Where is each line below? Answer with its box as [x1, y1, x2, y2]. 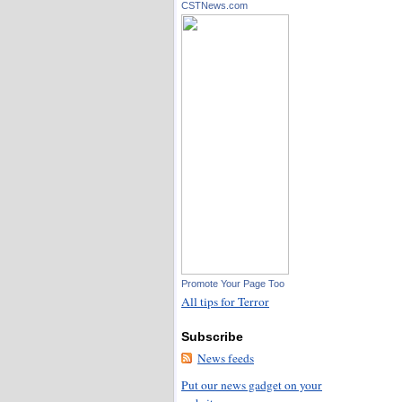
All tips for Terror [181, 293, 269, 310]
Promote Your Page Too [181, 277, 284, 289]
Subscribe [181, 329, 243, 344]
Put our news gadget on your [181, 377, 322, 394]
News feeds [197, 349, 254, 366]
